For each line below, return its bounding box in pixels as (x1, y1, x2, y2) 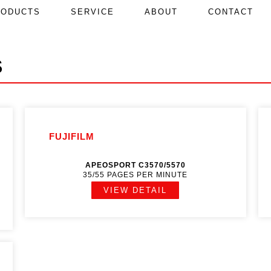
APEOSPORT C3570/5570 (85, 161, 186, 169)
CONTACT (208, 7, 253, 16)
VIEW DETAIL (103, 186, 168, 195)
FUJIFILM (48, 131, 94, 142)
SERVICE (71, 7, 114, 16)
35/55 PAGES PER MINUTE (83, 171, 188, 179)
